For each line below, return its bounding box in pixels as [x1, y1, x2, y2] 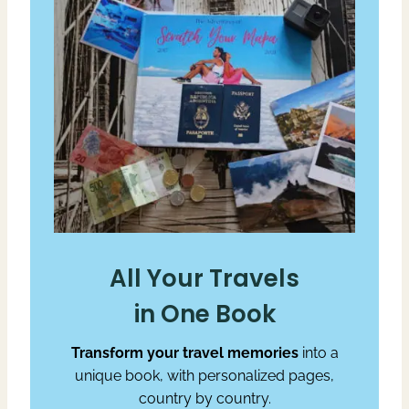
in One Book [133, 297, 276, 330]
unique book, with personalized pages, [75, 366, 334, 384]
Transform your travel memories [70, 343, 302, 362]
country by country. [138, 389, 271, 407]
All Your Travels [110, 261, 299, 295]
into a [301, 343, 339, 362]
